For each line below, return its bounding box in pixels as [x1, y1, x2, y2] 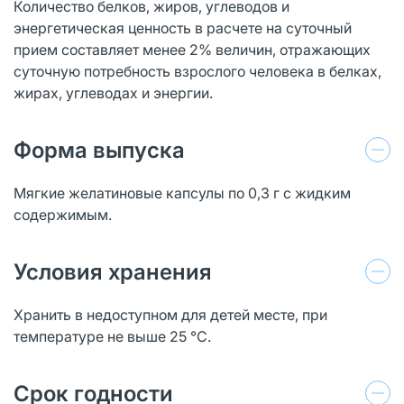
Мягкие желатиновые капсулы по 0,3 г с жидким [14, 183, 351, 202]
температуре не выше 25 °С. [14, 326, 211, 345]
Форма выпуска [14, 136, 185, 163]
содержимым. [14, 205, 112, 224]
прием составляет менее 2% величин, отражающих [14, 40, 371, 59]
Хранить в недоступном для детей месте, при [14, 305, 327, 324]
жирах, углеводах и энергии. [14, 83, 213, 102]
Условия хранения [14, 258, 212, 285]
